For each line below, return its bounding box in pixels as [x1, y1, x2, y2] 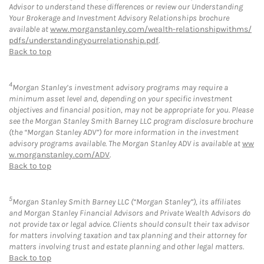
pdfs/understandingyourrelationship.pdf [9, 35, 159, 46]
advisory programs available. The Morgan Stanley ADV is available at [9, 138, 242, 149]
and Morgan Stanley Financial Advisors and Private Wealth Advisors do [9, 207, 250, 218]
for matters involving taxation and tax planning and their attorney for [9, 230, 247, 240]
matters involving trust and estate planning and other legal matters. [9, 241, 244, 252]
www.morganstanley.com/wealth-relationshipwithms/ [50, 24, 252, 35]
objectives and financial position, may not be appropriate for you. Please [9, 105, 253, 115]
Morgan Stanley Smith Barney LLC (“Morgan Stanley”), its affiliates [12, 196, 241, 207]
